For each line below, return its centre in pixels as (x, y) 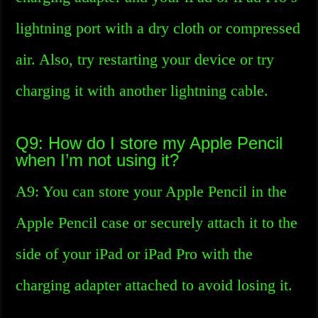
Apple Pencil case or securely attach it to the (157, 223)
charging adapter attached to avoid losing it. (154, 285)
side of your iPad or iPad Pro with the (135, 254)
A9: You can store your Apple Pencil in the (152, 191)
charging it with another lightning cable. (142, 91)
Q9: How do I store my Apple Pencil (149, 143)
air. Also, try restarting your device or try (145, 59)
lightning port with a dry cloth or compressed (158, 28)
